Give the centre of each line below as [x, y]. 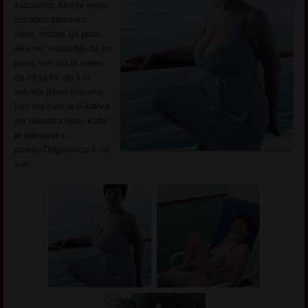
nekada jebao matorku [59, 91]
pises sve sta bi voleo [58, 63]
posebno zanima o [51, 19]
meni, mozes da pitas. [59, 34]
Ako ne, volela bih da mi [63, 48]
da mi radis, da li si [53, 77]
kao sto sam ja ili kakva [62, 106]
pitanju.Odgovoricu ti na [62, 149]
